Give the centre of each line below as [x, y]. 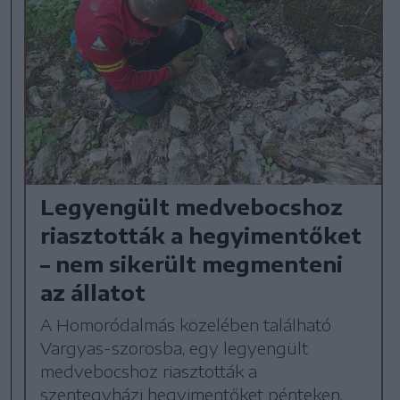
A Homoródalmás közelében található [186, 325]
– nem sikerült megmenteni [192, 264]
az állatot [93, 292]
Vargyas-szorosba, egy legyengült [175, 348]
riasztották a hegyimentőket [201, 235]
